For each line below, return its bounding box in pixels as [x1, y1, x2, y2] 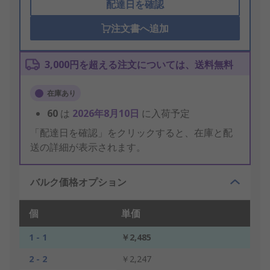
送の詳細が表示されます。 [30, 140, 146, 154]
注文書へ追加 [110, 22, 169, 36]
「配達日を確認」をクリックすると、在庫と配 [30, 126, 233, 140]
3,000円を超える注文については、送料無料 [45, 58, 233, 72]
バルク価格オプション [30, 175, 127, 189]
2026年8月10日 [72, 107, 142, 121]
